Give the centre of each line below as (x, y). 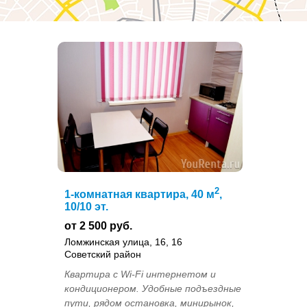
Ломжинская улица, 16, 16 (123, 242)
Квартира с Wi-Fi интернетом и (140, 274)
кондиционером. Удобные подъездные (153, 289)
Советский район (103, 255)
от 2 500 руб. (98, 226)
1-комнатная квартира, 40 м (139, 195)
